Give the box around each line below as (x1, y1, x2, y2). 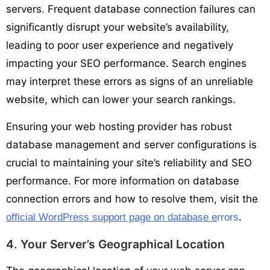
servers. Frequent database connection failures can (6, 2, 256, 15)
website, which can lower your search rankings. (6, 93, 236, 105)
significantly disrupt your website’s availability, (6, 20, 229, 33)
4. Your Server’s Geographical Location (6, 236, 225, 251)
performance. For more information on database (6, 174, 239, 187)
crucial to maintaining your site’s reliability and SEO (6, 156, 252, 169)
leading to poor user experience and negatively (6, 39, 233, 51)
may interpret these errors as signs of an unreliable (6, 75, 253, 87)
